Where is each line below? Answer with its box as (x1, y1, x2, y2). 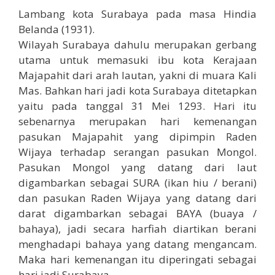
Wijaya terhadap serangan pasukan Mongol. (18, 145, 257, 160)
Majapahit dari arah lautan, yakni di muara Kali (18, 68, 257, 83)
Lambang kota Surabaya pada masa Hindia (18, 7, 257, 21)
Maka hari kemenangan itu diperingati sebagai (18, 252, 257, 267)
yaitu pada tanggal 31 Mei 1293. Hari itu (18, 99, 257, 114)
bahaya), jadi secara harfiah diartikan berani (18, 222, 257, 236)
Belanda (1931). (18, 22, 95, 37)
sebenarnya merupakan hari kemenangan (18, 114, 257, 129)
